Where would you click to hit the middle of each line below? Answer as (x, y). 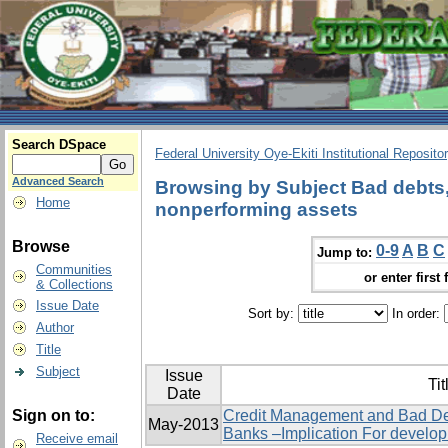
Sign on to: (53, 415)
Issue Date (67, 305)
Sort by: (272, 314)
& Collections (74, 284)
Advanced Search (58, 181)
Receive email (77, 438)
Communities (74, 269)
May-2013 (183, 425)
